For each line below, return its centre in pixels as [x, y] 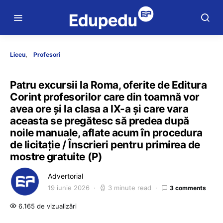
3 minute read [130, 188]
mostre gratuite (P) [56, 157]
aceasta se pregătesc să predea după [100, 121]
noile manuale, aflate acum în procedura [106, 133]
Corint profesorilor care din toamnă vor [105, 97]
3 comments [188, 188]
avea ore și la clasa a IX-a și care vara [99, 109]
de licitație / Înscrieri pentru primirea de [105, 145]
